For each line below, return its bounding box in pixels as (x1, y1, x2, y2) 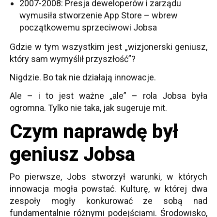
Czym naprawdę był (10, 120, 179, 143)
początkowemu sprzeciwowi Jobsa (19, 22, 157, 32)
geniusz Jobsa (10, 143, 135, 166)
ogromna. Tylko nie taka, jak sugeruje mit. (10, 103, 167, 113)
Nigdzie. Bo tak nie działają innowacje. (10, 72, 156, 82)
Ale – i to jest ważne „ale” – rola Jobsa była (10, 91, 207, 101)
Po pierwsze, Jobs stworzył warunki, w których (10, 171, 207, 182)
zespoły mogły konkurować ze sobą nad (10, 196, 207, 206)
